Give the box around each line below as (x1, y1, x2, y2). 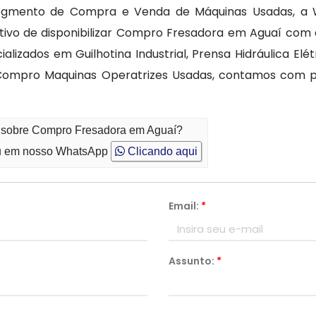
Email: (169, 199, 201, 213)
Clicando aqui (125, 145, 198, 157)
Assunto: (169, 254, 217, 268)
